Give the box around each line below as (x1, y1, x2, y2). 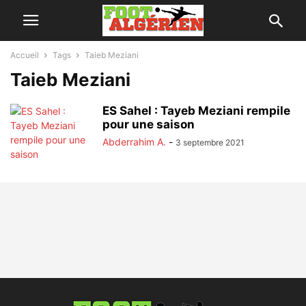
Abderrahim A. (102, 136, 166, 148)
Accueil (10, 50, 39, 60)
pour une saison (102, 117, 195, 131)
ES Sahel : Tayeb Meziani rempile (102, 104, 290, 117)
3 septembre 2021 (176, 137, 245, 148)
